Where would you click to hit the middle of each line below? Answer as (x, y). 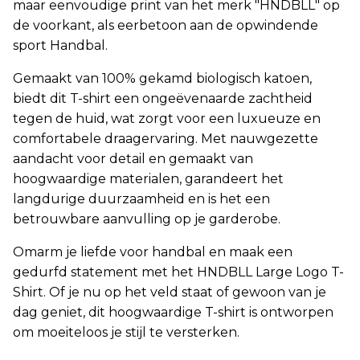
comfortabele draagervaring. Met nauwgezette (166, 138)
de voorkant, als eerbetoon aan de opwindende (166, 25)
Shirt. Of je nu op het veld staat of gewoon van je (170, 292)
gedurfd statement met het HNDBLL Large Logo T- (178, 272)
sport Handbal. (60, 45)
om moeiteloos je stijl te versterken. (126, 332)
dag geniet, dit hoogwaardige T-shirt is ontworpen (173, 312)
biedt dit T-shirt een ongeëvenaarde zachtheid (163, 98)
